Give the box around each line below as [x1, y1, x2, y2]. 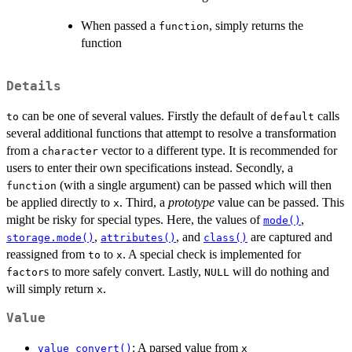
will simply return [6, 282, 97, 296]
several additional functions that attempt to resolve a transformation [6, 126, 336, 141]
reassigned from [6, 247, 88, 262]
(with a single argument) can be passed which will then [57, 178, 332, 192]
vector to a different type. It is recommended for [98, 144, 337, 158]
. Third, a [119, 196, 168, 210]
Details [6, 79, 61, 94]
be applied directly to [6, 196, 113, 210]
